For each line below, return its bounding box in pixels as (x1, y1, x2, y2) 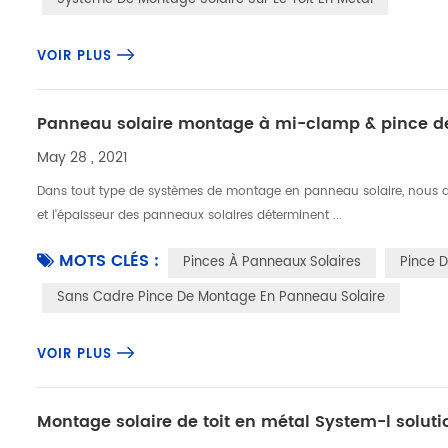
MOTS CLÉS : (59, 248, 160, 274)
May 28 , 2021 (37, 146, 129, 169)
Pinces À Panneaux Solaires (183, 252, 362, 273)
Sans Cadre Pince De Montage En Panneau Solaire (57, 287, 386, 308)
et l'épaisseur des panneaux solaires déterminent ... (37, 206, 343, 225)
